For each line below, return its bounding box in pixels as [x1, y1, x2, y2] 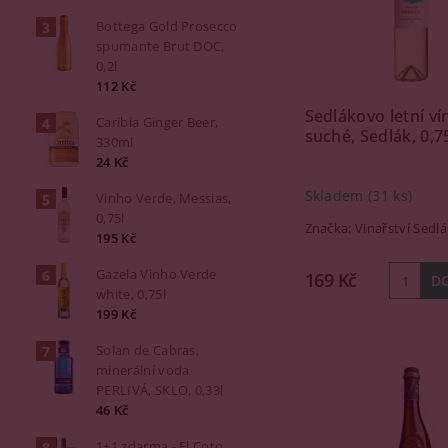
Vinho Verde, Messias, [96, 189, 232, 207]
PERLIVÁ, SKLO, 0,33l [96, 381, 224, 399]
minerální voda [96, 361, 190, 379]
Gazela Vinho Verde [96, 265, 217, 283]
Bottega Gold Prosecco [96, 17, 238, 35]
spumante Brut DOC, [96, 37, 225, 55]
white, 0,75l [96, 285, 166, 303]
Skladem [304, 186, 369, 206]
